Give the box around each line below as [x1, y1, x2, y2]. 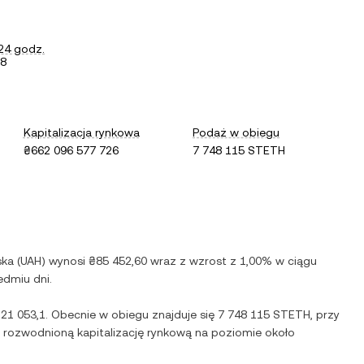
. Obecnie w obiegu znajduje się [45, 308, 218, 321]
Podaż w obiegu [193, 126, 280, 139]
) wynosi [41, 254, 89, 267]
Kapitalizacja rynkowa [23, 126, 140, 139]
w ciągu [272, 254, 317, 267]
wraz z [147, 254, 189, 267]
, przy [310, 308, 340, 321]
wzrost [189, 254, 227, 267]
